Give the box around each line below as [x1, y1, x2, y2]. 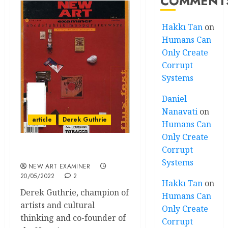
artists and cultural [20, 199, 95, 211]
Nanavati [162, 106, 198, 117]
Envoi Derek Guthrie [20, 148, 107, 159]
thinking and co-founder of [20, 212, 126, 223]
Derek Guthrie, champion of [20, 187, 129, 198]
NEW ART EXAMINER [28, 162, 91, 171]
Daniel [162, 93, 187, 104]
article [32, 115, 52, 124]
